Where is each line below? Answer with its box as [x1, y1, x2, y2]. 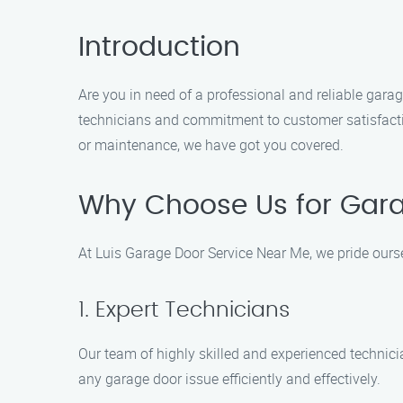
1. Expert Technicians [78, 300, 290, 321]
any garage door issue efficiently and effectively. [78, 369, 381, 389]
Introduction [78, 34, 240, 61]
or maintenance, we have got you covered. [78, 135, 344, 155]
